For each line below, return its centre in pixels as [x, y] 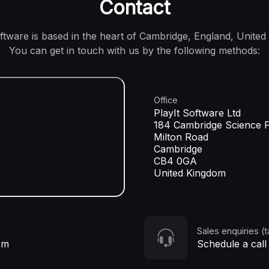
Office [166, 100]
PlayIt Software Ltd [197, 113]
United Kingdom [190, 173]
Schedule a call [232, 243]
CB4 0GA [175, 161]
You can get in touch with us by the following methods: [134, 50]
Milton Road [181, 137]
